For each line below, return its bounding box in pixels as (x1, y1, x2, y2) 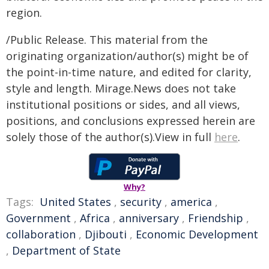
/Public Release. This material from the (6, 32, 208, 47)
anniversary (119, 211, 179, 225)
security (120, 195, 162, 209)
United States (40, 195, 111, 209)
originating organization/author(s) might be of (6, 49, 249, 63)
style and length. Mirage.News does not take (6, 81, 236, 95)
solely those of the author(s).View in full (6, 130, 214, 144)
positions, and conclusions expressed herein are (6, 113, 255, 128)
